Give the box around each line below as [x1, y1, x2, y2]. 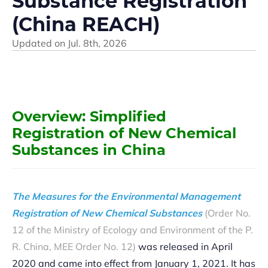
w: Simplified [69, 107, 166, 125]
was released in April [136, 240, 233, 252]
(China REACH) [12, 12, 160, 36]
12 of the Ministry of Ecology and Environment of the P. [12, 223, 253, 236]
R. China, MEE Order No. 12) [12, 240, 136, 252]
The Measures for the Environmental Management [12, 190, 240, 202]
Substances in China [12, 141, 166, 159]
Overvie [12, 107, 69, 125]
